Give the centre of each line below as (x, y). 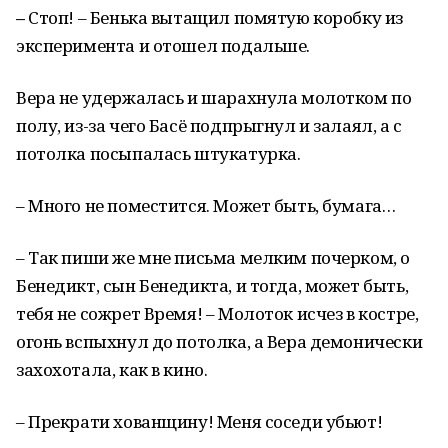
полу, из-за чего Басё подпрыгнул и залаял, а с (209, 125)
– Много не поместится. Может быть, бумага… (206, 205)
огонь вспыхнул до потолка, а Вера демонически (219, 341)
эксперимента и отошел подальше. (163, 45)
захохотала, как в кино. (112, 369)
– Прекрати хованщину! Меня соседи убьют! (199, 421)
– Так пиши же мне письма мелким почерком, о (213, 257)
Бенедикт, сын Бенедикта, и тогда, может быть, (212, 285)
